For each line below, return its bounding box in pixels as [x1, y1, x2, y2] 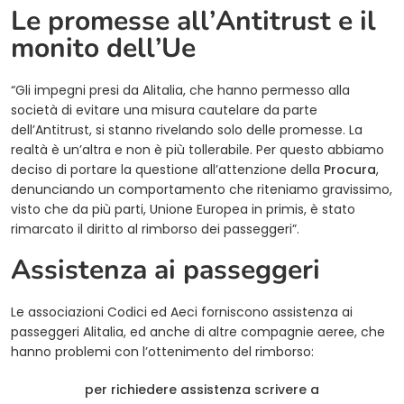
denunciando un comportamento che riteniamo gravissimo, [11, 180, 392, 199]
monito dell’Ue [11, 30, 196, 68]
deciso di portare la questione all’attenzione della [11, 161, 324, 179]
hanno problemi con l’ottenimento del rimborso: [11, 343, 314, 362]
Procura [324, 161, 376, 179]
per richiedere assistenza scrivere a [85, 381, 319, 399]
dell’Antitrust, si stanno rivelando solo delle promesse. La [11, 121, 363, 140]
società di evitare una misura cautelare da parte [11, 101, 317, 120]
